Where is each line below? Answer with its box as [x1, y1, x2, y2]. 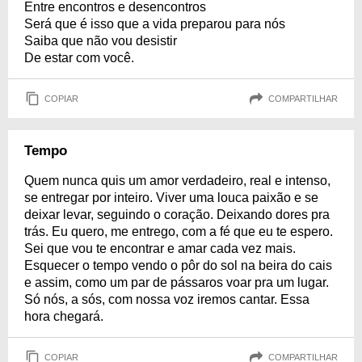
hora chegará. [24, 309, 103, 323]
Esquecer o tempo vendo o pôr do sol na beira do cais [24, 259, 332, 272]
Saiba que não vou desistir [24, 34, 177, 48]
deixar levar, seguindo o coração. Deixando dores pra [24, 208, 330, 221]
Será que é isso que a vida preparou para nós [24, 17, 285, 31]
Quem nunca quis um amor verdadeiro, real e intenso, [24, 174, 330, 187]
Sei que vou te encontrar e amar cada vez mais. [24, 242, 296, 255]
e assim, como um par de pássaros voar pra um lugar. [24, 276, 329, 289]
